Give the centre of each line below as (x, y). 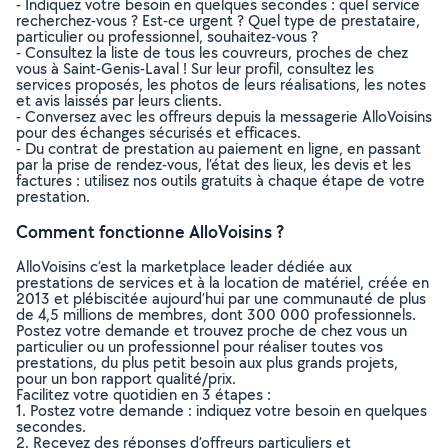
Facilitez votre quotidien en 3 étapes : (143, 394)
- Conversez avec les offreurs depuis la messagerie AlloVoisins (224, 116)
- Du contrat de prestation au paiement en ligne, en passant (218, 148)
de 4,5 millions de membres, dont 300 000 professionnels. (216, 314)
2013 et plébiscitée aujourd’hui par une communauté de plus (221, 298)
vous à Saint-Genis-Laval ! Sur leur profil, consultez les (195, 68)
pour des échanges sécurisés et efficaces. (158, 132)
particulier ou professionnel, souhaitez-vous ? (167, 36)
